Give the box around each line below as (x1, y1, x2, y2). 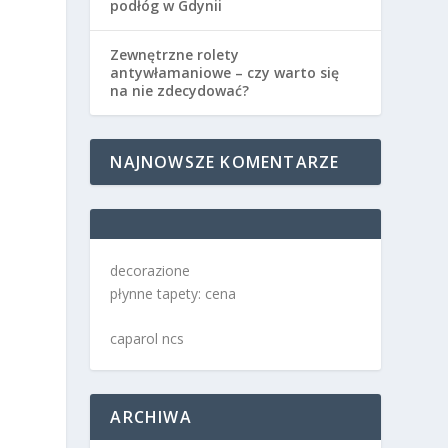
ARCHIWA (110, 406, 192, 429)
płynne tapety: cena (110, 284, 237, 304)
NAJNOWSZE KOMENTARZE (110, 151, 340, 174)
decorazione (110, 261, 191, 281)
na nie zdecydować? (110, 81, 250, 101)
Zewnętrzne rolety (110, 45, 240, 65)
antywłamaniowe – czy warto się (110, 63, 340, 83)
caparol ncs (110, 329, 185, 349)
